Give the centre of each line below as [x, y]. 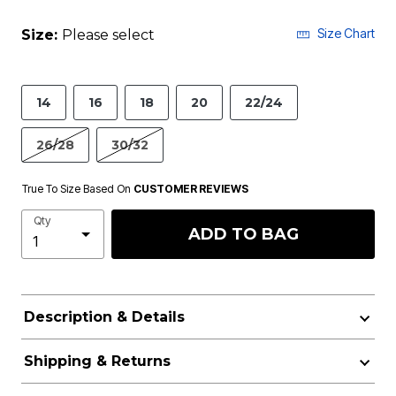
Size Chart [346, 33]
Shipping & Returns [97, 361]
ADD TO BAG [243, 234]
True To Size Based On [78, 189]
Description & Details [104, 317]
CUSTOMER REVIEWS [191, 189]
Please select [108, 35]
